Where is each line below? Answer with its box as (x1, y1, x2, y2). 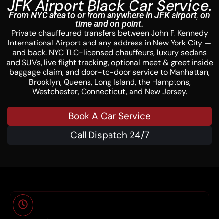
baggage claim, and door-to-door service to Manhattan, (9, 67, 210, 77)
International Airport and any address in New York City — (8, 38, 211, 48)
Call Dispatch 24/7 (70, 129, 149, 141)
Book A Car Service (68, 110, 151, 122)
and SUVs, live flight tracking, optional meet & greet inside (6, 57, 213, 67)
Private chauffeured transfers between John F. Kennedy (11, 28, 208, 38)
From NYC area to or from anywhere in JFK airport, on (9, 10, 210, 20)
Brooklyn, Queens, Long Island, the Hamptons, (28, 77, 191, 87)
